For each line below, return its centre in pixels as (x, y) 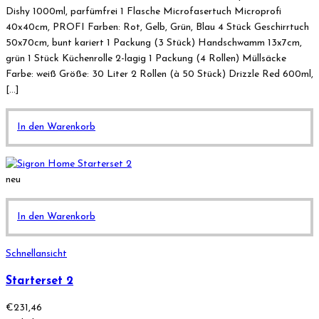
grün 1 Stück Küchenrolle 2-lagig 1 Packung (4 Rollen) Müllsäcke (146, 58)
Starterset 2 (40, 281)
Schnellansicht (36, 253)
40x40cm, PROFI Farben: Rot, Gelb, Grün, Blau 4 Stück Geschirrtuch (157, 27)
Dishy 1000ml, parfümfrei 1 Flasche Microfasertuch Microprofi (143, 11)
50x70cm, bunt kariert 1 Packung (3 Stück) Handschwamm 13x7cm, (154, 43)
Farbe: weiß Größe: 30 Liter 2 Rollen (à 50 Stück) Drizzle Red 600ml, (159, 74)
